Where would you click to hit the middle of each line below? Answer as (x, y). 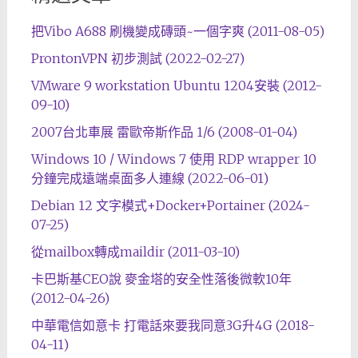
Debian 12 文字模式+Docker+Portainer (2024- (170, 205)
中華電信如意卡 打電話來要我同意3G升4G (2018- (173, 325)
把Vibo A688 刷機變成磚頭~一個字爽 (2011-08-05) (177, 31)
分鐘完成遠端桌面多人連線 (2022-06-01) (149, 178)
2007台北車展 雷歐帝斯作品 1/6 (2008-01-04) (164, 132)
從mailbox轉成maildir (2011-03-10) (135, 252)
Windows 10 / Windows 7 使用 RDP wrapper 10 (173, 159)
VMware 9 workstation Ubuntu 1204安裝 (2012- (176, 86)
